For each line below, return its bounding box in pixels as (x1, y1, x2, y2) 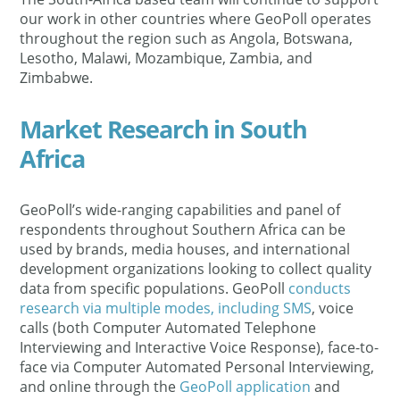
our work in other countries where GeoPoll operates (20, 9, 372, 29)
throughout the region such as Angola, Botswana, (20, 29, 354, 48)
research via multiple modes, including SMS (20, 298, 312, 318)
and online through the (20, 377, 180, 396)
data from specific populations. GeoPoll (20, 279, 289, 298)
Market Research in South (20, 112, 307, 146)
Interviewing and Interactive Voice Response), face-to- (20, 337, 379, 357)
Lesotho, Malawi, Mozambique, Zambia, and (20, 48, 313, 68)
